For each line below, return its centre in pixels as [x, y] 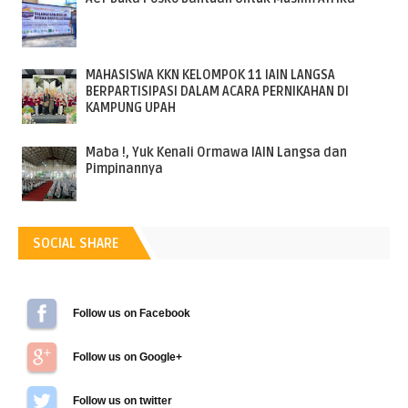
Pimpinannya [124, 168]
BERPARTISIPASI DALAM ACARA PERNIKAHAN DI [217, 92]
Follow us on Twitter [123, 400]
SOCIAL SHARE [76, 243]
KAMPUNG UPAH [131, 108]
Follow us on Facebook [132, 312]
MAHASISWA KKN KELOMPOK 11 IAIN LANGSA [210, 76]
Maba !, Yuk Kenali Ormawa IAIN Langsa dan [216, 152]
